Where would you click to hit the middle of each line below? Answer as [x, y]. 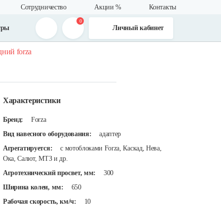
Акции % [108, 7]
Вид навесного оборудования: [47, 134]
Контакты [163, 7]
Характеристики [32, 100]
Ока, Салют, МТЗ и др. [36, 159]
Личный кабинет [138, 28]
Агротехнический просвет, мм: [50, 173]
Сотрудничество [44, 7]
